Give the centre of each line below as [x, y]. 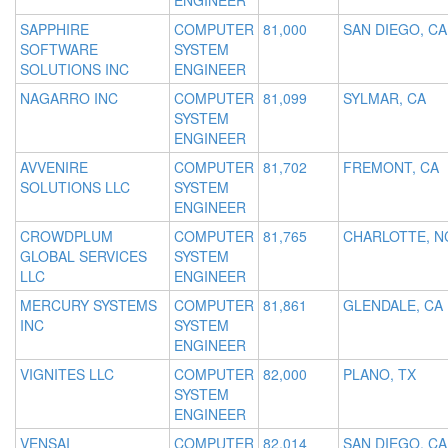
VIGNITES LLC [67, 374]
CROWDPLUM [66, 236]
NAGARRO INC [69, 98]
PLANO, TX [379, 374]
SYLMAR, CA [384, 98]
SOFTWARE [59, 49]
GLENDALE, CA [393, 305]
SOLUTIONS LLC [75, 187]
